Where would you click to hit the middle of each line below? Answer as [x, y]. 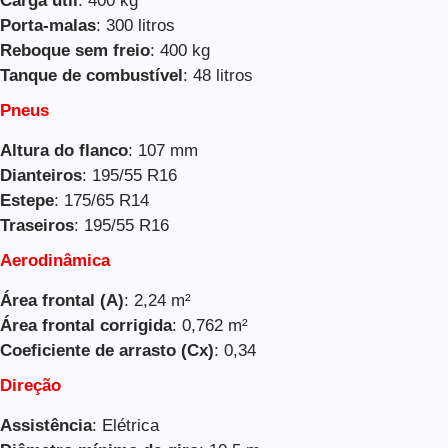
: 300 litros [135, 26]
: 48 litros [218, 76]
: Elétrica [125, 426]
